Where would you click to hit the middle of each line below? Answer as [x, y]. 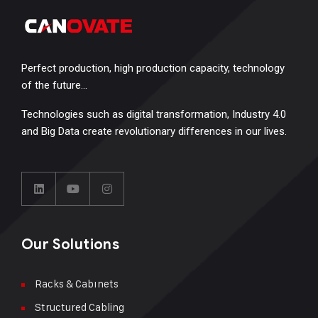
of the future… [54, 86]
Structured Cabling [79, 307]
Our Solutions [71, 245]
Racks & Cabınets [77, 284]
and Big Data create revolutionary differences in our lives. [154, 132]
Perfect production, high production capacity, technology [153, 68]
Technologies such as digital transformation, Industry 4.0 [154, 115]
